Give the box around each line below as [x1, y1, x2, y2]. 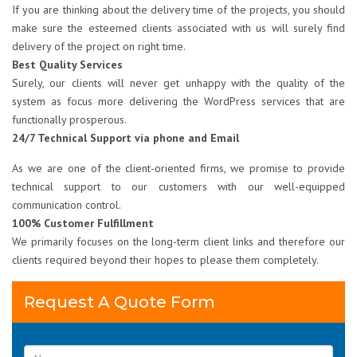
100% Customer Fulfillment [12, 216, 154, 231]
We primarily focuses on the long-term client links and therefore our [12, 234, 345, 249]
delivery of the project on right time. [12, 39, 186, 54]
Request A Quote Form [24, 292, 215, 312]
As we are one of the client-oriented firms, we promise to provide [12, 161, 345, 176]
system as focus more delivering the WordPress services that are [12, 94, 345, 109]
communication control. [12, 198, 121, 213]
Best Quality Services [12, 57, 123, 73]
